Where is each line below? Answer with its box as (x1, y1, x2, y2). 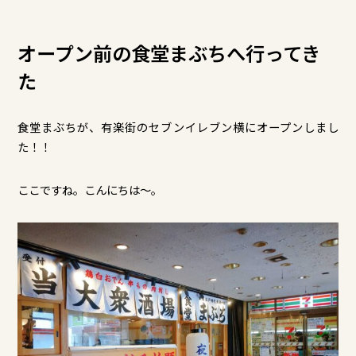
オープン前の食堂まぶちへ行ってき (17, 38, 321, 67)
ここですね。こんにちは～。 (17, 181, 163, 199)
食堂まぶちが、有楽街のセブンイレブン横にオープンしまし (17, 118, 339, 136)
